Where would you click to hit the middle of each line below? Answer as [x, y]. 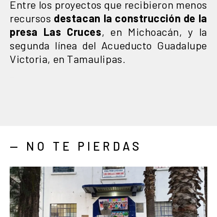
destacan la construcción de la [131, 18]
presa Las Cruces [56, 31]
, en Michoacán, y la [154, 31]
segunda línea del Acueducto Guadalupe [108, 45]
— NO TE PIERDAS [76, 146]
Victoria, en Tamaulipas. [68, 58]
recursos [32, 18]
